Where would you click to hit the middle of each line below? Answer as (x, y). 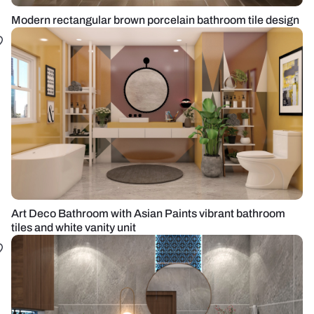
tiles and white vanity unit (74, 227)
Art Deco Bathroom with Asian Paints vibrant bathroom (148, 213)
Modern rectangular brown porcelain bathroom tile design (155, 20)
